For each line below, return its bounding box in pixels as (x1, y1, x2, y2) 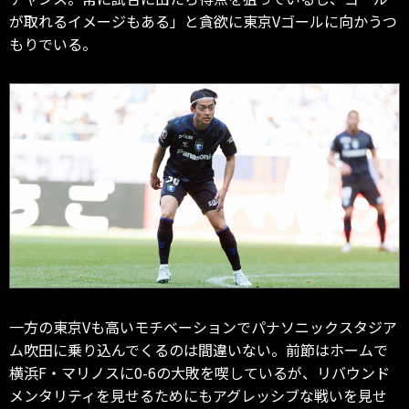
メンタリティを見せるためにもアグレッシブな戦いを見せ (9, 383, 387, 406)
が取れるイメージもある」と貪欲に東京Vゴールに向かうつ (9, 9, 397, 32)
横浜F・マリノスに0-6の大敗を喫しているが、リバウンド (9, 361, 390, 383)
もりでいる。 (9, 32, 97, 55)
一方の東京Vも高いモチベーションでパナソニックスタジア (9, 315, 397, 338)
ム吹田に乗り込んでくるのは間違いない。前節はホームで (9, 338, 388, 361)
